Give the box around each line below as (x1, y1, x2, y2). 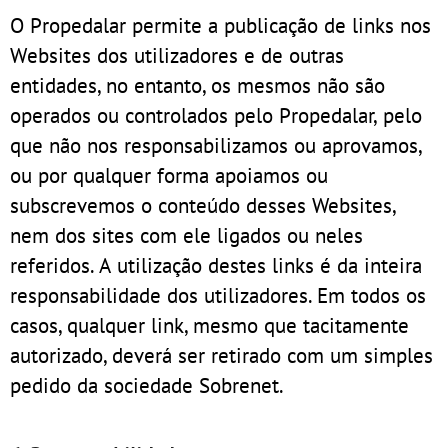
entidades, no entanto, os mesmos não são (10, 70, 385, 99)
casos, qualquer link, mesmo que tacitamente (10, 310, 409, 339)
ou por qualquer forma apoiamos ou (10, 160, 328, 189)
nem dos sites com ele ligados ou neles (10, 220, 363, 249)
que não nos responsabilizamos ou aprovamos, (10, 130, 422, 159)
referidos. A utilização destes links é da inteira (10, 250, 422, 279)
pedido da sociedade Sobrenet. (10, 370, 284, 399)
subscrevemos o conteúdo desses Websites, (10, 190, 396, 219)
